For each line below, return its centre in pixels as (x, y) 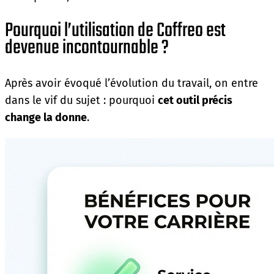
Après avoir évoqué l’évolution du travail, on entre (131, 83)
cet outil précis (195, 100)
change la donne (46, 117)
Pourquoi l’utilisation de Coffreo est (115, 31)
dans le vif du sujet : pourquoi (81, 100)
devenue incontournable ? (87, 48)
